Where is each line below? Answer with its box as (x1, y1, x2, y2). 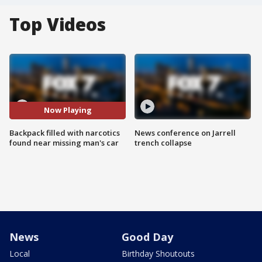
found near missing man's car (9, 137, 119, 148)
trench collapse (135, 137, 192, 148)
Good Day (122, 229, 173, 244)
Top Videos (9, 12, 106, 36)
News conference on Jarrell (135, 127, 236, 138)
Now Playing (43, 105, 92, 116)
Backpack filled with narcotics (9, 127, 120, 138)
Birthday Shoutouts (122, 247, 195, 259)
